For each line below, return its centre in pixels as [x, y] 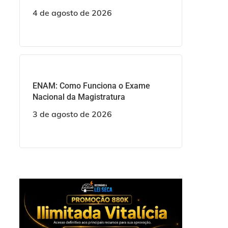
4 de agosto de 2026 [72, 12]
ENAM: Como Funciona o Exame [91, 85]
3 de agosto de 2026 [72, 114]
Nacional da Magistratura [79, 97]
